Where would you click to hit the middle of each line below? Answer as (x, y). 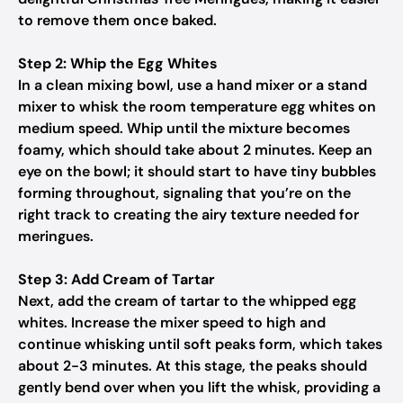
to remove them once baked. (117, 20)
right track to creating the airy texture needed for (188, 215)
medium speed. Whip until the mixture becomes (184, 128)
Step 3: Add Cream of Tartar (116, 279)
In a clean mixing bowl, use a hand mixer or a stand (193, 85)
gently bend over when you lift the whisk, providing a (199, 387)
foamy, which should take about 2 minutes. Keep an (195, 150)
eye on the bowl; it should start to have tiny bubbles (197, 171)
